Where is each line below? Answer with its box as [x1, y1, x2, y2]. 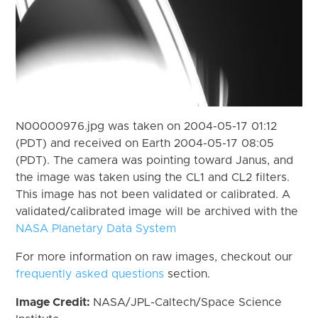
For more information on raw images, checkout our [16, 251, 293, 263]
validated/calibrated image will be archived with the [16, 205, 299, 217]
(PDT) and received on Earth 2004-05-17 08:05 [16, 137, 275, 149]
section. [164, 268, 211, 280]
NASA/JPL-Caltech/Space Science [93, 296, 283, 308]
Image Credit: [16, 296, 94, 308]
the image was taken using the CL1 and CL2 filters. [16, 171, 290, 183]
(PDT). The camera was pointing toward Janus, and [16, 154, 294, 166]
